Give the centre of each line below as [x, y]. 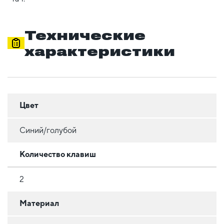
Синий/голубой [48, 130]
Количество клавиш [58, 154]
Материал [39, 203]
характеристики [99, 51]
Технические [85, 35]
